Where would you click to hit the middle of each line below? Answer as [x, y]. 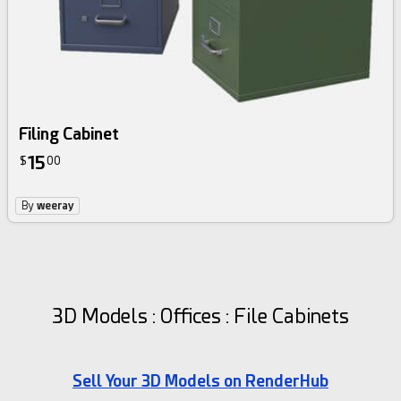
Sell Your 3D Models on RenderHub [200, 381]
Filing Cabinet [69, 134]
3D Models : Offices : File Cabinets [200, 317]
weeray [55, 206]
